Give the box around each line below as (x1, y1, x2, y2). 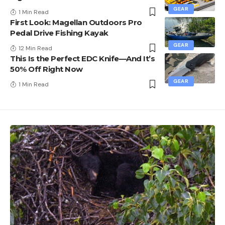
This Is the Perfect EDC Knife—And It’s (10, 54, 155, 64)
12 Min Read (19, 44, 52, 53)
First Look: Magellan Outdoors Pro (10, 18, 142, 28)
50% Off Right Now (10, 64, 83, 74)
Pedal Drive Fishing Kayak (10, 28, 108, 38)
